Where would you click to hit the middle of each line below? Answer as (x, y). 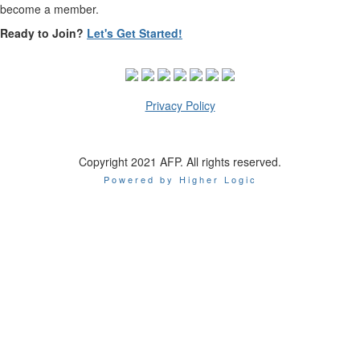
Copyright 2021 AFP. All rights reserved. (180, 162)
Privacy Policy (180, 106)
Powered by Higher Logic (180, 180)
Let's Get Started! (135, 33)
